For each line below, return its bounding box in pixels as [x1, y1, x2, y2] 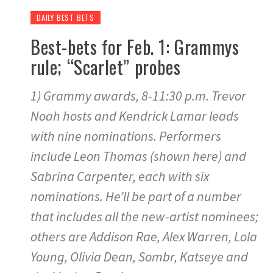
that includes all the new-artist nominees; [30, 208, 258, 225]
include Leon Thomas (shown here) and [30, 147, 246, 165]
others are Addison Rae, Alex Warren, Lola [30, 228, 257, 246]
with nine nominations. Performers [30, 127, 221, 145]
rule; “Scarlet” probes [30, 53, 181, 81]
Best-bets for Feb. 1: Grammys [30, 33, 239, 61]
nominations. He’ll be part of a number [30, 188, 241, 205]
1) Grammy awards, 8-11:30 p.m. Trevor [30, 87, 246, 105]
